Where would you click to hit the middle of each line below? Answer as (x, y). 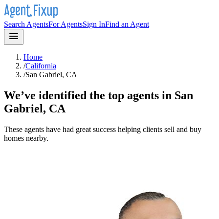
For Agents (66, 24)
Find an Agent (127, 24)
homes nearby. (26, 138)
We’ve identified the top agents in (89, 95)
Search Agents (26, 24)
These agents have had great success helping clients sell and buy (103, 129)
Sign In (94, 24)
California (41, 66)
